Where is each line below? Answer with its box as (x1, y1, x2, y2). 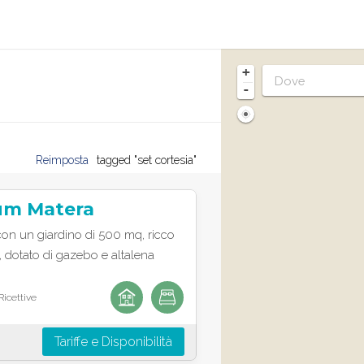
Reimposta (36, 154, 89, 167)
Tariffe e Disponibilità (54, 334, 172, 349)
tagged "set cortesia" (97, 154, 197, 167)
